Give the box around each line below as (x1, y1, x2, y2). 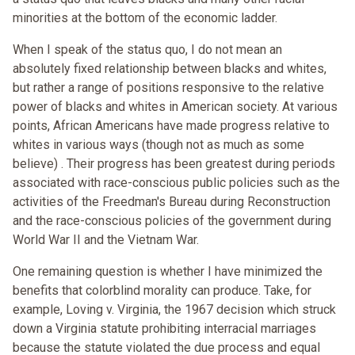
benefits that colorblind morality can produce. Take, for (13, 283, 311, 299)
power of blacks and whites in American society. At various (13, 99, 338, 115)
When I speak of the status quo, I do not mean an (13, 42, 282, 58)
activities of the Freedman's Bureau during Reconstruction (13, 194, 330, 210)
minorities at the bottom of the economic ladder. (13, 10, 277, 26)
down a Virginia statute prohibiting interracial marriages (13, 321, 316, 337)
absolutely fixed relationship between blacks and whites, (13, 61, 326, 77)
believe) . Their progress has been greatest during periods (13, 156, 335, 172)
